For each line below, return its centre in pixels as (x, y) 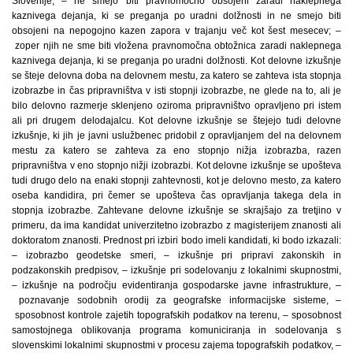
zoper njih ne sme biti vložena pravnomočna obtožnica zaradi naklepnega (176, 46)
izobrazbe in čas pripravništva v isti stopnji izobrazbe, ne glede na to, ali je (176, 91)
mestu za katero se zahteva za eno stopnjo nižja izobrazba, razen (176, 150)
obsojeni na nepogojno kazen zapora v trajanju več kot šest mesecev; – (176, 31)
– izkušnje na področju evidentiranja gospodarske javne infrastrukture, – (176, 285)
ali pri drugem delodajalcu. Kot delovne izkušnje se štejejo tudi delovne (176, 121)
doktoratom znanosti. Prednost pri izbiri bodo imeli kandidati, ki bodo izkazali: (176, 240)
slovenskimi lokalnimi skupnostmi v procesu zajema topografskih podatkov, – (176, 345)
